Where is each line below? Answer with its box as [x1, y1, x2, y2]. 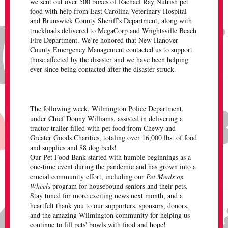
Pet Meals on [146, 172, 184, 181]
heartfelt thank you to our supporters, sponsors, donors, [30, 201, 189, 210]
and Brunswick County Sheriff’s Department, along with [30, 16, 192, 25]
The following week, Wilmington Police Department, [30, 104, 184, 113]
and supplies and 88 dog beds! [30, 142, 117, 152]
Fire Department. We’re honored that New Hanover [30, 35, 178, 45]
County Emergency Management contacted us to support [30, 45, 192, 54]
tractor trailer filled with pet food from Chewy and [30, 123, 176, 133]
